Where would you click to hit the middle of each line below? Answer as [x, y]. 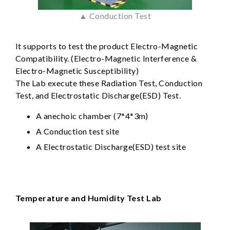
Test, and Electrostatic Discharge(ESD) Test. [98, 95]
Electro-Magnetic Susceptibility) [77, 70]
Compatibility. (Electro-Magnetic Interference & [106, 58]
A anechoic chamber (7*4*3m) [92, 116]
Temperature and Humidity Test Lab [89, 198]
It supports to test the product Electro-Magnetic [107, 46]
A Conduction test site [78, 131]
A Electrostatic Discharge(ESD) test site [111, 147]
